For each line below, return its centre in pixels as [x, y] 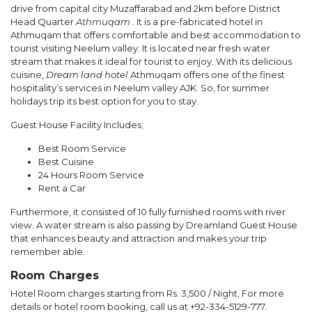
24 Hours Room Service [91, 174]
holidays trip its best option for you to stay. [107, 101]
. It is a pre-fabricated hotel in [197, 21]
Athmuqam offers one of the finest [206, 74]
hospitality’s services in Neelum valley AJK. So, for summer [140, 87]
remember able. [48, 251]
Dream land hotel [87, 74]
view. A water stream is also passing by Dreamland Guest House [154, 225]
